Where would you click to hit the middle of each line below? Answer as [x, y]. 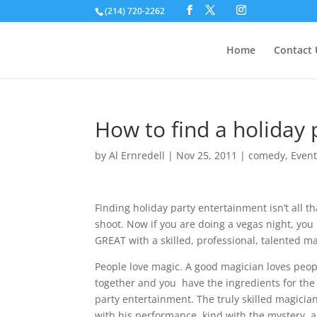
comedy [267, 155]
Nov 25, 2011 [207, 155]
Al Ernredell [137, 155]
